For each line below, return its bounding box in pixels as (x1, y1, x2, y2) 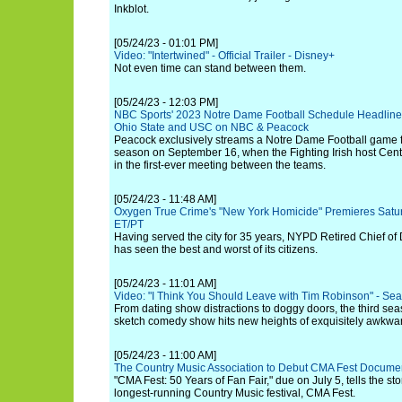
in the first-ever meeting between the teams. (114, 159, 326, 171)
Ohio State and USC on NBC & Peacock (114, 121, 309, 134)
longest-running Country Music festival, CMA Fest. (114, 387, 355, 399)
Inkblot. (114, 3, 149, 15)
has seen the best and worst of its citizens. (114, 243, 318, 256)
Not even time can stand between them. (114, 62, 306, 74)
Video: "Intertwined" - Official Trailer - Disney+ (114, 49, 335, 62)
